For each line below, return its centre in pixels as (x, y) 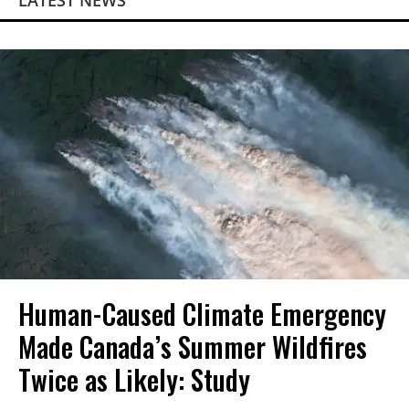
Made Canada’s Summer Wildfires (193, 346)
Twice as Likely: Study (134, 379)
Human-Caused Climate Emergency (202, 314)
